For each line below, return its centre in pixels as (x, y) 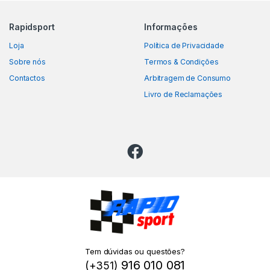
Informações (171, 27)
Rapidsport (32, 27)
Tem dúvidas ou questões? (135, 251)
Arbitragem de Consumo (188, 78)
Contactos (27, 78)
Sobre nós (27, 61)
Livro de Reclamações (184, 94)
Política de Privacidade (184, 45)
